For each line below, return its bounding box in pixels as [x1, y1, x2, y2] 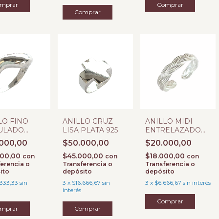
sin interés [183, 179, 211, 186]
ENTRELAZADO [145, 126, 201, 134]
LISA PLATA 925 [63, 126, 118, 134]
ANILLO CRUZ [63, 117, 113, 126]
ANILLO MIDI [145, 117, 193, 126]
